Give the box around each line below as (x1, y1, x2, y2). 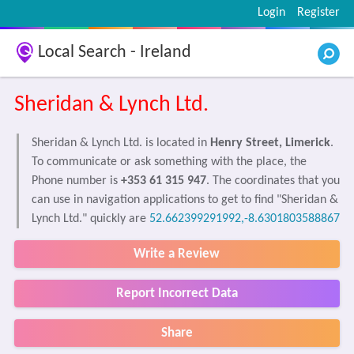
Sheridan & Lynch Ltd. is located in (31, 137, 210, 149)
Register (297, 6, 341, 19)
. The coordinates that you (205, 175, 340, 187)
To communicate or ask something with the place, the (31, 156, 307, 168)
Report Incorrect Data (115, 287, 238, 300)
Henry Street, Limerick (209, 137, 330, 149)
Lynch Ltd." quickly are (31, 213, 149, 225)
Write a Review (134, 247, 220, 261)
